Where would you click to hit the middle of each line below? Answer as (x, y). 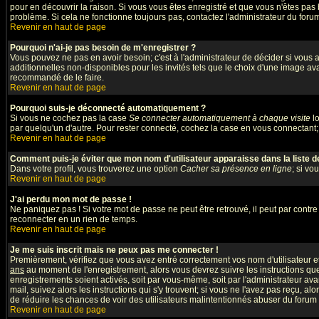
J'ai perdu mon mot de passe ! (71, 199)
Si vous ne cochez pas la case (69, 118)
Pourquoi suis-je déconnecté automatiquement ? (108, 108)
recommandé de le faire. (57, 78)
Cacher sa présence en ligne (236, 169)
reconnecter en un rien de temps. (74, 219)
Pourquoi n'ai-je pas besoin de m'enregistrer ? (103, 48)
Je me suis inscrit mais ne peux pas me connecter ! (114, 250)
